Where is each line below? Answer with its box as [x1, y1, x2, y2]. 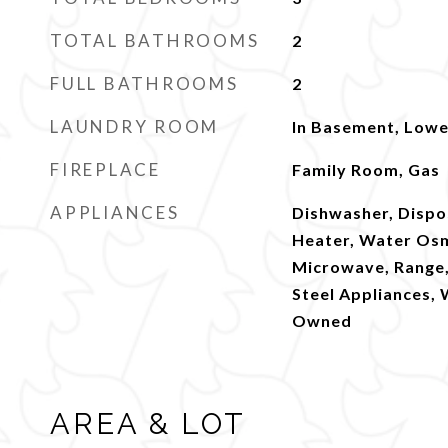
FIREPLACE [50, 159, 161, 180]
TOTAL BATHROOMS [50, 30, 260, 51]
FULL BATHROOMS [50, 73, 239, 94]
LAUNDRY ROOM [50, 116, 219, 137]
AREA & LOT [50, 407, 246, 441]
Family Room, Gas [291, 160, 440, 179]
